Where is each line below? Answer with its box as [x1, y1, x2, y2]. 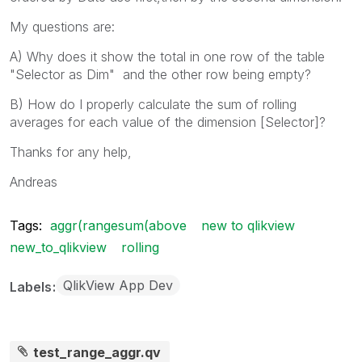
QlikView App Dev [63, 276, 173, 293]
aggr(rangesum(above [50, 217, 187, 234]
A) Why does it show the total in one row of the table [10, 48, 325, 65]
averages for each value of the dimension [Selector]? [10, 113, 326, 130]
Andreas [10, 173, 57, 190]
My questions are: [10, 18, 115, 35]
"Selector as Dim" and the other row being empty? [10, 65, 311, 82]
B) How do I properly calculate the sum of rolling [10, 95, 297, 112]
